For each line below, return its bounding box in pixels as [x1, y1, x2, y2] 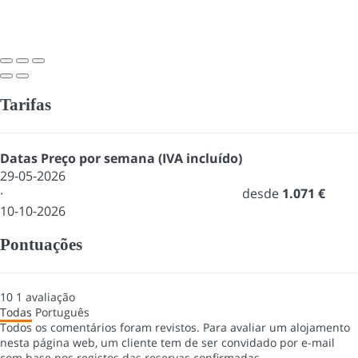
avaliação [26, 289, 75, 305]
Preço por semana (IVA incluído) [41, 149, 242, 167]
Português [35, 304, 89, 320]
